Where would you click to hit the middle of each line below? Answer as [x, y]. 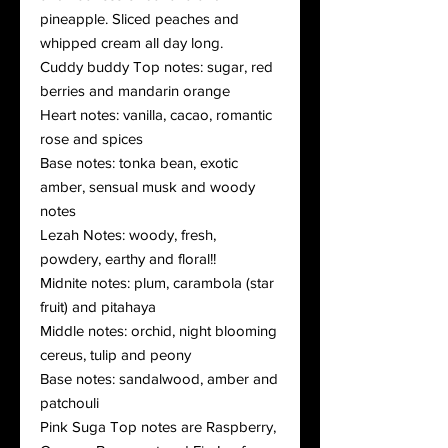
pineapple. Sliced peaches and [139, 18]
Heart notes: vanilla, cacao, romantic [156, 114]
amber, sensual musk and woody [147, 186]
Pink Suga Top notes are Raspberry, [158, 426]
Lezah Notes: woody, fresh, [128, 234]
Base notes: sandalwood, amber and [159, 378]
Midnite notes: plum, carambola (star [157, 282]
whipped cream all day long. [131, 42]
